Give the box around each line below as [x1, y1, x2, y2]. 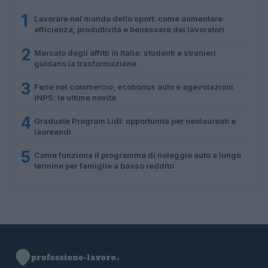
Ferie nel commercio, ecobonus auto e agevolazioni [34, 81, 233, 92]
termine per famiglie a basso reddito [34, 160, 174, 170]
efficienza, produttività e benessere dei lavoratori [34, 24, 224, 34]
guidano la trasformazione [34, 58, 136, 68]
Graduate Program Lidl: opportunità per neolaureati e [34, 115, 236, 126]
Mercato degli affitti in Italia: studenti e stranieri [34, 47, 216, 57]
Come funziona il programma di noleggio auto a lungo [34, 150, 241, 160]
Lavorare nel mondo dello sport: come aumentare [34, 13, 223, 23]
